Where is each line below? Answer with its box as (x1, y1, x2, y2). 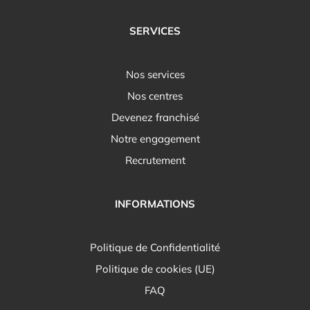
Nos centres (127, 89, 183, 102)
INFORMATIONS (115, 197, 195, 210)
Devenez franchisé (111, 110, 199, 124)
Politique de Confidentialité (90, 240, 220, 254)
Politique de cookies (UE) (95, 262, 215, 275)
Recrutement (125, 153, 185, 167)
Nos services (125, 67, 185, 81)
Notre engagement (110, 131, 200, 145)
